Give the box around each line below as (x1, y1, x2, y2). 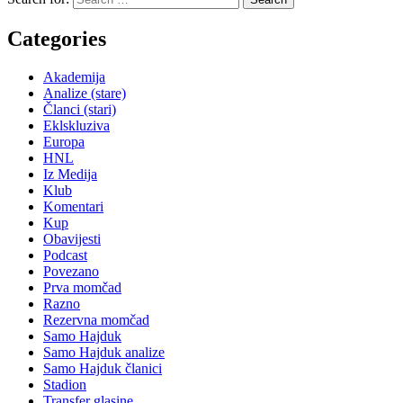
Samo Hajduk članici (43, 361, 162, 377)
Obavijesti (43, 231, 101, 247)
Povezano (43, 264, 99, 280)
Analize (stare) (43, 85, 126, 102)
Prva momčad (43, 280, 121, 296)
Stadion (43, 377, 86, 393)
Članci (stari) (43, 102, 116, 118)
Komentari (43, 199, 103, 215)
